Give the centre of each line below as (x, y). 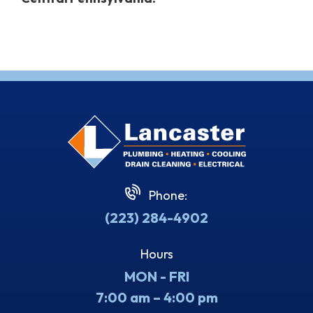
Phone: (167, 195)
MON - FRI (156, 276)
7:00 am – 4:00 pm (156, 297)
